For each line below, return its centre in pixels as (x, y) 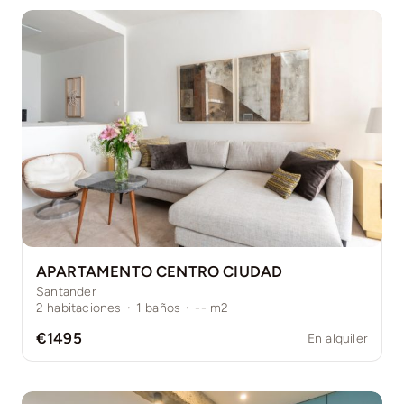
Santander (66, 291)
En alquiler (338, 338)
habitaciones (84, 308)
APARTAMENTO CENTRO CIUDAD (159, 271)
